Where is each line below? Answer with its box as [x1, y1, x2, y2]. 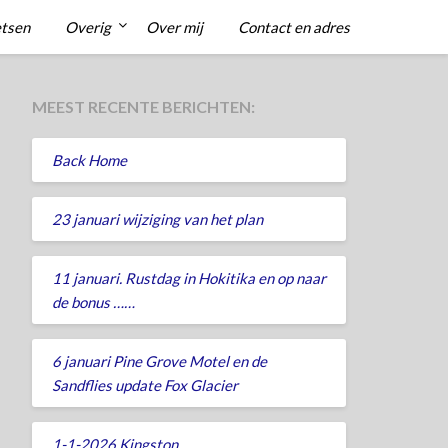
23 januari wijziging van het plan [51, 209, 263, 228]
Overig [65, 18, 111, 36]
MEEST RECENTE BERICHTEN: [31, 97, 255, 116]
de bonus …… [51, 292, 135, 311]
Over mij [146, 18, 203, 36]
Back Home [51, 150, 127, 169]
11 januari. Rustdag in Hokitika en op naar [51, 268, 326, 287]
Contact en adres [238, 18, 350, 36]
